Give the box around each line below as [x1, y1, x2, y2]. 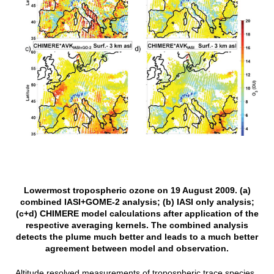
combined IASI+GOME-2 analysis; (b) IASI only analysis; [20, 197, 254, 207]
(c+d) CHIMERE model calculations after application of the [15, 209, 259, 219]
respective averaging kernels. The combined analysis [26, 220, 248, 231]
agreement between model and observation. [45, 243, 229, 254]
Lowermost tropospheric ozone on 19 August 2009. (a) [23, 185, 251, 196]
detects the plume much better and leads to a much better [16, 232, 258, 242]
